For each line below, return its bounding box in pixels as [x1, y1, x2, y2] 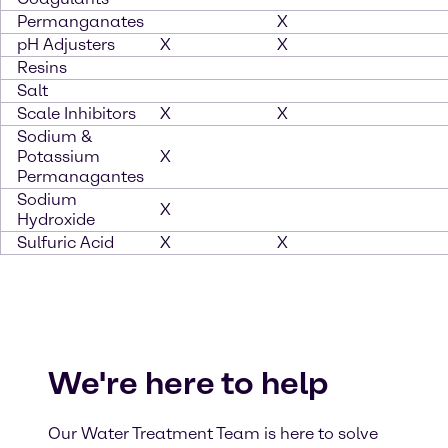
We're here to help [48, 364, 328, 402]
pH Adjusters [17, 35, 115, 54]
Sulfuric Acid [17, 233, 114, 252]
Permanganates [17, 12, 144, 31]
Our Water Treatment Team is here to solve [48, 424, 378, 443]
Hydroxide [17, 210, 95, 229]
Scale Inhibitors [17, 104, 136, 123]
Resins [17, 58, 67, 77]
